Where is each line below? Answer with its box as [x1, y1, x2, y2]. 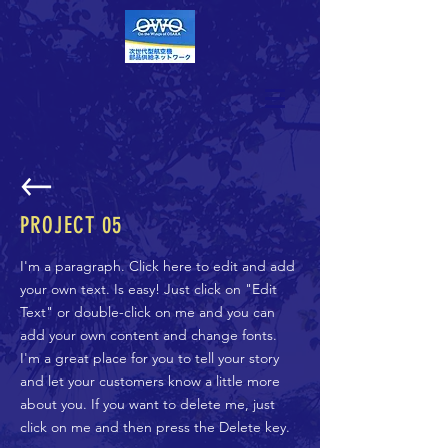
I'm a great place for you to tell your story [20, 349, 279, 367]
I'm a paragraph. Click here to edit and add [20, 257, 295, 275]
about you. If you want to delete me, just [20, 395, 275, 413]
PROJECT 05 [20, 212, 123, 239]
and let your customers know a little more [20, 372, 280, 390]
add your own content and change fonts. [20, 326, 277, 344]
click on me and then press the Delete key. [20, 418, 290, 436]
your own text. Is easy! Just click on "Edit [20, 280, 277, 298]
